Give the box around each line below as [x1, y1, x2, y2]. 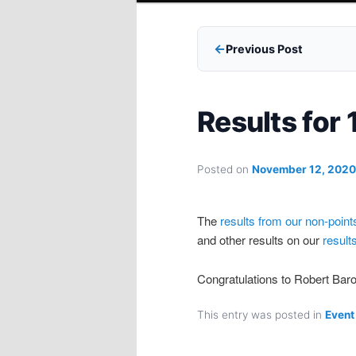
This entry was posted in [197, 308, 325, 322]
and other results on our [197, 231, 323, 249]
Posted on [197, 162, 252, 176]
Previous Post [226, 42, 303, 56]
